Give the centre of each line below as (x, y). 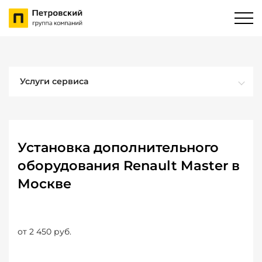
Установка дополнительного (118, 147)
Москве (44, 184)
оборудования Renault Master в (129, 166)
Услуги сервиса (54, 81)
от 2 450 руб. (44, 232)
